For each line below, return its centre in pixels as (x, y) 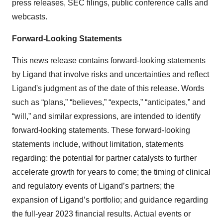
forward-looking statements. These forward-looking (101, 130)
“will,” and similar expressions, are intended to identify (106, 116)
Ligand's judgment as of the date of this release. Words (108, 88)
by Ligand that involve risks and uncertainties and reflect (111, 74)
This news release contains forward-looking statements (109, 60)
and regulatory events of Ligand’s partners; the (93, 186)
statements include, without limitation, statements (98, 144)
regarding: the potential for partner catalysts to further (104, 158)
